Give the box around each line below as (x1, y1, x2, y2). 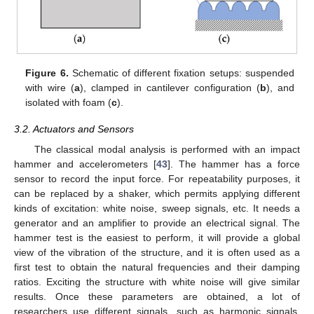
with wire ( (25, 82, 75, 94)
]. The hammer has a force (168, 158, 300, 170)
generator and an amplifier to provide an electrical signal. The (14, 217, 300, 228)
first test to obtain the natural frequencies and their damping (14, 261, 300, 273)
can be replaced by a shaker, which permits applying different (14, 187, 300, 199)
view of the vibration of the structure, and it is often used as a (14, 246, 300, 258)
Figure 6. (25, 67, 69, 79)
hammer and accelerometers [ (14, 158, 156, 170)
